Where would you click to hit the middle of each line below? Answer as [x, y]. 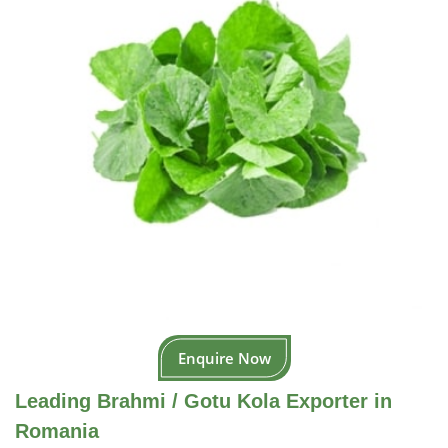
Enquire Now [224, 358]
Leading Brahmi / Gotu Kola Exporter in [203, 401]
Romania [57, 431]
